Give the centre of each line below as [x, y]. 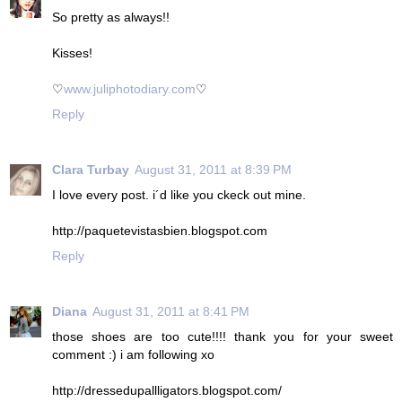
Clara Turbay [91, 169]
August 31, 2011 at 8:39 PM [213, 169]
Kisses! [72, 52]
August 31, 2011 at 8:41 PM [171, 311]
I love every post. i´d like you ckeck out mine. [179, 194]
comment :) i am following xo [133, 354]
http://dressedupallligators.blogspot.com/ [167, 390]
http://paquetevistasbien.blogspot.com [160, 230]
